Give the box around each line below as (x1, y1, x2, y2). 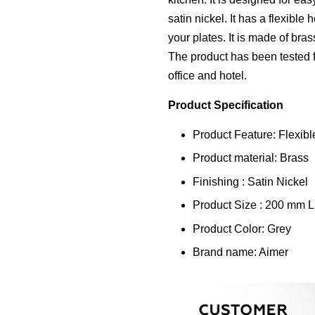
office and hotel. (168, 70, 247, 82)
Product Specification (168, 99, 283, 111)
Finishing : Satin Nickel (193, 175, 308, 188)
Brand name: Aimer (193, 245, 291, 258)
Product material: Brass (193, 152, 311, 165)
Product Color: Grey (193, 222, 294, 235)
